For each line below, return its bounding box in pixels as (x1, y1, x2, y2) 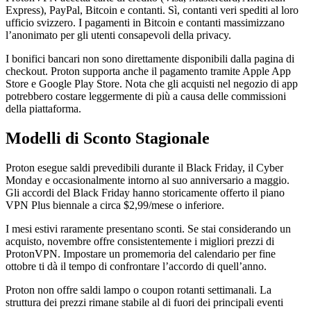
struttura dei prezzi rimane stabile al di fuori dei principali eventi (6, 296, 283, 308)
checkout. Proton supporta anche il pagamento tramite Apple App (6, 65, 291, 77)
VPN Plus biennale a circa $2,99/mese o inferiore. (6, 199, 224, 211)
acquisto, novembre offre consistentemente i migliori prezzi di (6, 235, 274, 247)
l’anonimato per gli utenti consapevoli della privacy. (6, 28, 231, 41)
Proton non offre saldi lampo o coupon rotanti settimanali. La (6, 283, 271, 296)
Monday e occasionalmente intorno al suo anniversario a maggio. (6, 174, 289, 186)
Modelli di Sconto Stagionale (6, 128, 210, 147)
